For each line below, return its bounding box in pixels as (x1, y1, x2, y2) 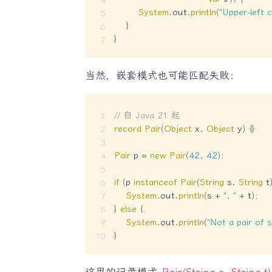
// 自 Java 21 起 (114, 110, 180, 121)
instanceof (133, 177, 177, 188)
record (114, 123, 141, 135)
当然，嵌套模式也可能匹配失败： (84, 69, 240, 82)
